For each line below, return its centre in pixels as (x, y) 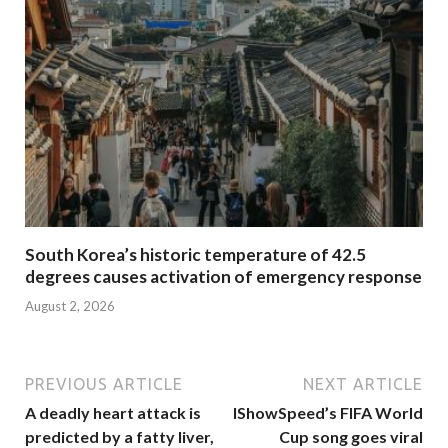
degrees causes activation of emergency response (223, 277)
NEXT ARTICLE (363, 383)
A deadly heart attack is (113, 412)
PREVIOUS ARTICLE (104, 383)
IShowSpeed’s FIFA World (328, 412)
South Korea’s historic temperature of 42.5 (195, 255)
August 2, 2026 (70, 305)
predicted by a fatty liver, (119, 436)
